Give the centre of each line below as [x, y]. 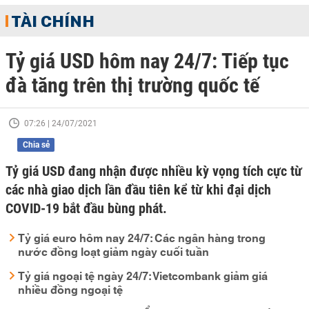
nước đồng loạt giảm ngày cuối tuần [113, 251]
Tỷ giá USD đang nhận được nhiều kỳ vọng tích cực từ [154, 171]
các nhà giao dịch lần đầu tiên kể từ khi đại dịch [138, 190]
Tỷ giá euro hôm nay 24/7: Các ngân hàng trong [142, 237]
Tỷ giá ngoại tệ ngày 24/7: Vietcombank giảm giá [143, 275]
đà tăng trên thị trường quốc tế [132, 85]
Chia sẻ [36, 145]
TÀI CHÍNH [53, 21]
